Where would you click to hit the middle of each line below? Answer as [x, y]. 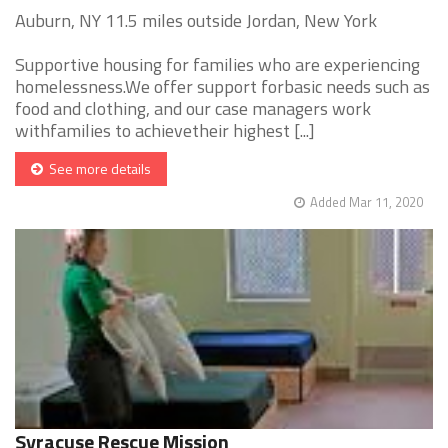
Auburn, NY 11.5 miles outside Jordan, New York [196, 21]
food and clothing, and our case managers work [193, 109]
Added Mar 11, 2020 [366, 202]
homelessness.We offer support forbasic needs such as [222, 87]
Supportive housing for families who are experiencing [217, 65]
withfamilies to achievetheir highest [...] [165, 131]
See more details [97, 169]
